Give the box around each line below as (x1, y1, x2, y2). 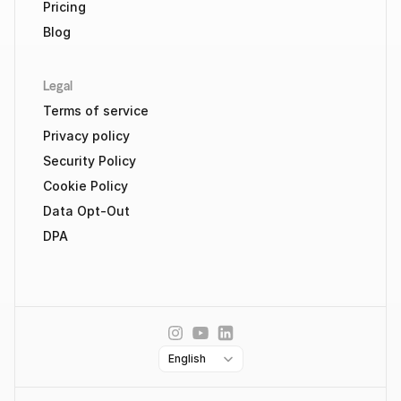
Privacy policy (43, 128, 130, 143)
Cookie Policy (43, 178, 128, 193)
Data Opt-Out (43, 203, 130, 218)
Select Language (157, 345, 241, 357)
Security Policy (43, 153, 136, 168)
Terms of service (43, 103, 149, 118)
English (167, 352, 206, 365)
